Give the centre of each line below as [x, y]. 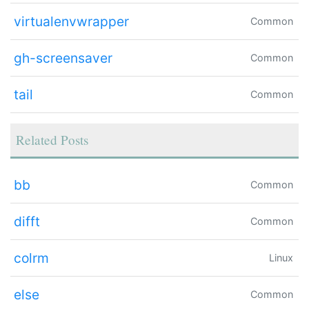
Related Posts [52, 139]
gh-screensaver [63, 58]
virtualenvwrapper [71, 21]
